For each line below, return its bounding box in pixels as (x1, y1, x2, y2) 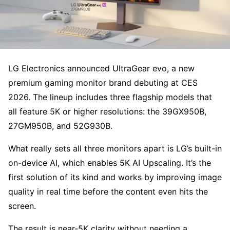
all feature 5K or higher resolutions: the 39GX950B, (8, 106, 206, 117)
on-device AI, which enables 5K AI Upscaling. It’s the (8, 157, 211, 168)
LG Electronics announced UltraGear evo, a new (8, 63, 195, 73)
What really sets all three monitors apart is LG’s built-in (8, 143, 222, 154)
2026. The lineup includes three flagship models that (8, 91, 212, 102)
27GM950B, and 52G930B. (8, 120, 112, 131)
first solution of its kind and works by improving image (8, 171, 222, 182)
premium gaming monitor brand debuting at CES (8, 77, 198, 88)
